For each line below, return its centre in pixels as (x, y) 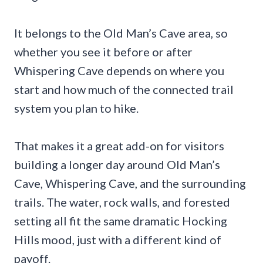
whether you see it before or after (103, 52)
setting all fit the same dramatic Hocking (121, 221)
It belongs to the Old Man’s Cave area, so (121, 33)
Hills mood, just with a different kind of (118, 240)
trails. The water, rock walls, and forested (122, 202)
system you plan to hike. (76, 108)
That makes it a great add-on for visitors (119, 146)
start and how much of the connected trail (124, 90)
